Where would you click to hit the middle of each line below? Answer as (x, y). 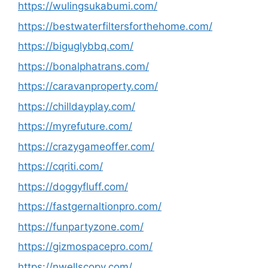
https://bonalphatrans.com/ (83, 66)
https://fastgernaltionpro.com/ (90, 206)
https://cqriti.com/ (60, 166)
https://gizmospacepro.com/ (85, 246)
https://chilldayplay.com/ (77, 106)
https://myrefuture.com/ (75, 126)
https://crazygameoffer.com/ (86, 146)
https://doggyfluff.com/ (73, 186)
